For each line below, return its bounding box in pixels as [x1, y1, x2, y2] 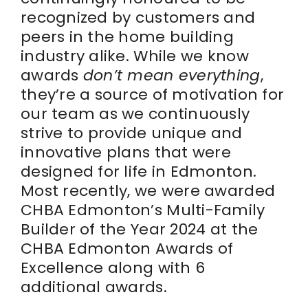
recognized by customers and [20, 6, 256, 28]
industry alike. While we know [20, 45, 249, 67]
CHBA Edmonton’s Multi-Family [20, 199, 265, 221]
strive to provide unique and [20, 122, 243, 144]
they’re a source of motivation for [20, 83, 285, 105]
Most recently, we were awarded [20, 179, 276, 201]
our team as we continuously [20, 102, 250, 124]
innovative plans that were [20, 141, 232, 163]
